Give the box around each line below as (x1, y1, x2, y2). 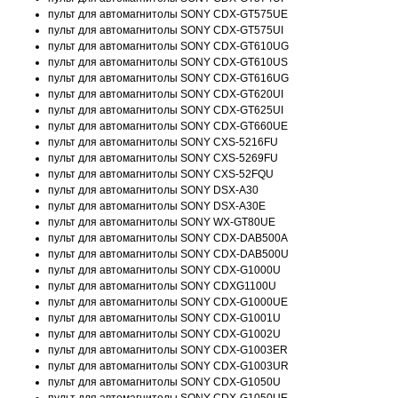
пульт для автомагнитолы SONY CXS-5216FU (48, 136, 278, 148)
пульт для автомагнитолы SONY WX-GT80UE (48, 216, 275, 228)
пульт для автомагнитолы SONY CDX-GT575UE (48, 8, 288, 20)
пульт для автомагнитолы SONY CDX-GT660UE (48, 120, 288, 132)
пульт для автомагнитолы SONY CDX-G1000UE (48, 296, 288, 308)
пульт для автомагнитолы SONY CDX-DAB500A (48, 232, 288, 244)
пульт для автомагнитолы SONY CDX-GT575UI (48, 24, 283, 36)
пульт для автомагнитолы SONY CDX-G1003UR (48, 360, 289, 372)
